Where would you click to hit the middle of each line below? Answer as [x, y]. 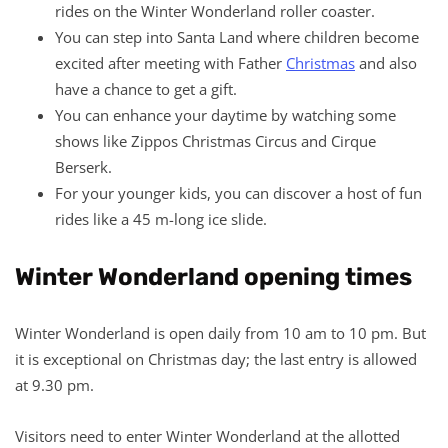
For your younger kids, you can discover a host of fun [238, 192]
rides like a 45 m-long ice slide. [161, 218]
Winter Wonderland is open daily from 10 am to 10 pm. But [220, 332]
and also [386, 62]
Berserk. [83, 166]
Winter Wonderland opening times [213, 276]
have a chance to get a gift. [146, 88]
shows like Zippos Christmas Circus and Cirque [215, 140]
